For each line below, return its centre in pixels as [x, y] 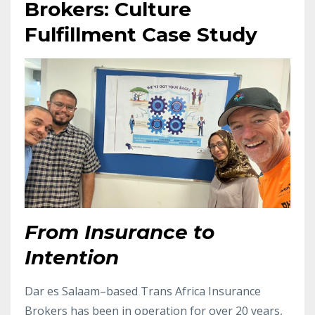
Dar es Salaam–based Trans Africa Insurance [143, 291]
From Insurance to [120, 232]
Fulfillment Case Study [141, 35]
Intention [72, 257]
